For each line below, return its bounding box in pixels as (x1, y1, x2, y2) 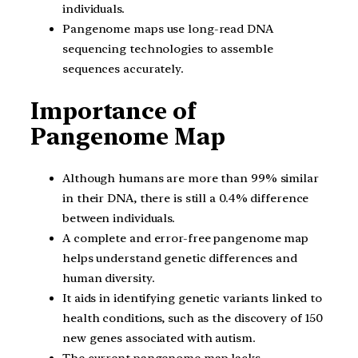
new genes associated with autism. (62, 330, 256, 345)
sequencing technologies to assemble (62, 42, 273, 57)
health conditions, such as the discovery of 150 (62, 310, 324, 325)
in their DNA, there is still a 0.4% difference (62, 190, 309, 205)
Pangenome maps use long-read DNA (62, 22, 273, 37)
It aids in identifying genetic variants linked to (62, 290, 323, 305)
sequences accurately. (62, 62, 184, 77)
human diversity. (62, 270, 155, 285)
